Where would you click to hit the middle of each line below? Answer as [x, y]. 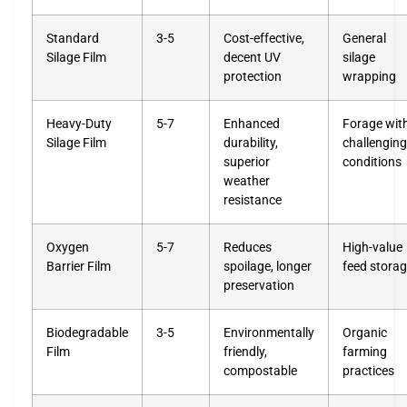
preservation [259, 285]
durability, [251, 143]
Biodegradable [87, 333]
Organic [365, 333]
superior [247, 162]
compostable [260, 371]
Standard [73, 38]
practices [368, 371]
